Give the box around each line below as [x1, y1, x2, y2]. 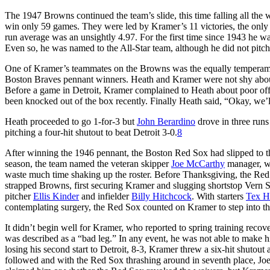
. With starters [192, 190, 246, 201]
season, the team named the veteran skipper [5, 158, 171, 169]
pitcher [5, 190, 33, 201]
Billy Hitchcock [131, 190, 192, 201]
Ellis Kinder [33, 190, 79, 201]
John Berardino [137, 116, 195, 127]
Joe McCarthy [171, 158, 225, 169]
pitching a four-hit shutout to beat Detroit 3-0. [5, 127, 177, 137]
